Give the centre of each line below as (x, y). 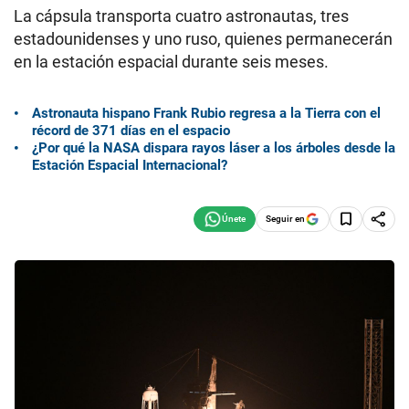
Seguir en (285, 218)
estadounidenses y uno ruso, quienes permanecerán (203, 39)
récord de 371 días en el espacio (131, 130)
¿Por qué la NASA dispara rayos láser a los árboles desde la (214, 147)
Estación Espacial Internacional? (130, 165)
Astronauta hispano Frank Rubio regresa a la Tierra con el (206, 113)
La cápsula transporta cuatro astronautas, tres (181, 16)
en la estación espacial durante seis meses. (171, 62)
